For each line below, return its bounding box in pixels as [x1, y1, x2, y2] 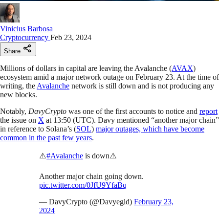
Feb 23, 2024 [50, 33, 91, 42]
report [199, 107, 218, 115]
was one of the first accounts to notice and [66, 107, 199, 115]
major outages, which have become [96, 124, 204, 133]
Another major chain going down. [39, 172, 144, 180]
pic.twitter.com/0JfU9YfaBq [39, 180, 127, 189]
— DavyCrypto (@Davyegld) [39, 197, 134, 206]
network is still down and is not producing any [69, 81, 214, 90]
